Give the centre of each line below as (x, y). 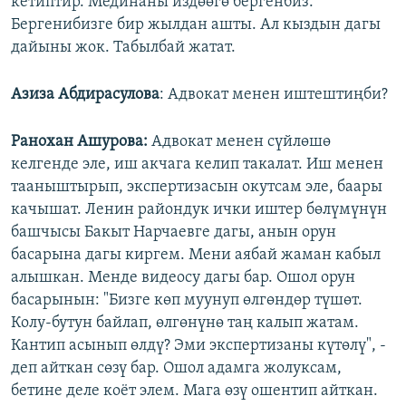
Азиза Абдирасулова (85, 95)
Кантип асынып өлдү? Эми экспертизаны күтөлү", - (198, 346)
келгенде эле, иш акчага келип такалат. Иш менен (197, 165)
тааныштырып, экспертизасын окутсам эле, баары (197, 188)
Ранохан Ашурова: (81, 142)
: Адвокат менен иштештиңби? (274, 95)
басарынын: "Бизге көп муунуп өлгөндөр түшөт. (187, 301)
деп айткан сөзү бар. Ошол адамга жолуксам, (176, 369)
